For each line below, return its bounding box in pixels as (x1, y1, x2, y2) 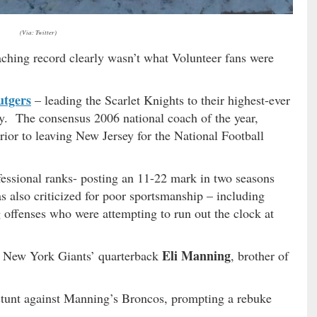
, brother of (231, 247, 289, 265)
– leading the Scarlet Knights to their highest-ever (31, 91, 290, 109)
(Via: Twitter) (19, 28, 57, 37)
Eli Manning (162, 246, 231, 265)
